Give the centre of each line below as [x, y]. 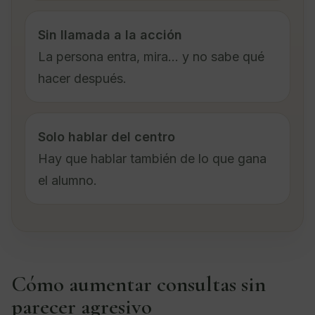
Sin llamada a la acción [110, 34]
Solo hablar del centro [107, 136]
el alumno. [67, 180]
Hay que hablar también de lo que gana [152, 158]
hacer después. [82, 78]
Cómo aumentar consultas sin [139, 284]
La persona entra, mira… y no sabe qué [151, 56]
